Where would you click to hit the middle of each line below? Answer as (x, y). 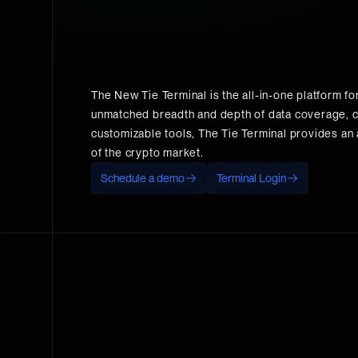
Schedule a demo (143, 178)
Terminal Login (251, 178)
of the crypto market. (147, 153)
